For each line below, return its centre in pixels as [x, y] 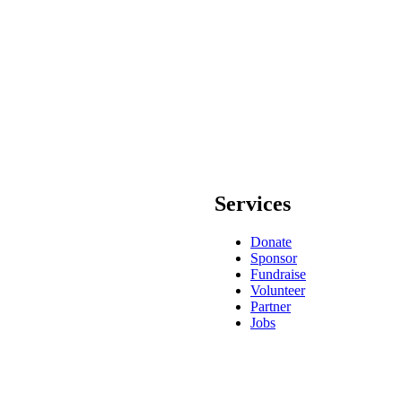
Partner [271, 307]
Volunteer [278, 291]
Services [253, 204]
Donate [271, 242]
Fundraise [278, 275]
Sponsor [274, 258]
